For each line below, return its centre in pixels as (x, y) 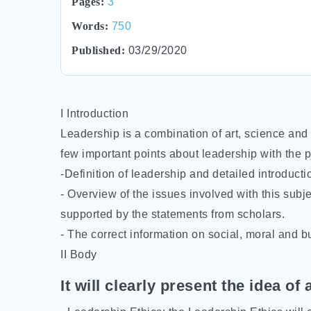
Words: (90, 26)
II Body (79, 254)
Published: (98, 50)
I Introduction (94, 114)
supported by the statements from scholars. (173, 214)
